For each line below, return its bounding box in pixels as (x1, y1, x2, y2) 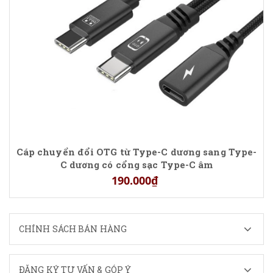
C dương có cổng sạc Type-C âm (60, 158, 213, 171)
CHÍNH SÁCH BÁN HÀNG (19, 223, 127, 235)
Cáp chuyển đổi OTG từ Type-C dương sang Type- (16, 146, 257, 158)
